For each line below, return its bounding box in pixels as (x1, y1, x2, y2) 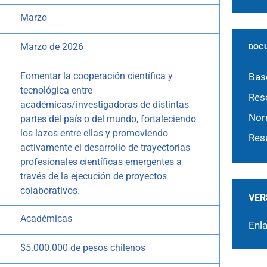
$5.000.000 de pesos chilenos (20, 242, 145, 254)
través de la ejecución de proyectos (20, 170, 167, 182)
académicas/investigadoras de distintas (20, 99, 189, 111)
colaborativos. (20, 185, 80, 197)
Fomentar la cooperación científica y (20, 70, 173, 82)
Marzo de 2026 (20, 41, 83, 52)
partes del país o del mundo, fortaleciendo (20, 113, 196, 125)
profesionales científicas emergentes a (20, 156, 182, 168)
